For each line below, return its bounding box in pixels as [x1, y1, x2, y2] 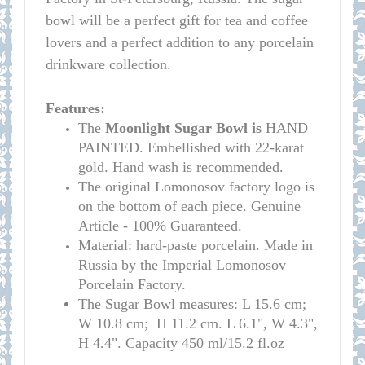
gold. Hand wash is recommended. [78, 159, 284, 175]
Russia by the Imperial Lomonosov [78, 257, 286, 273]
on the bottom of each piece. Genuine [78, 198, 301, 214]
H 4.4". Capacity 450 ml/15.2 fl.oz [78, 335, 284, 351]
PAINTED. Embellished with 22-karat [78, 139, 304, 156]
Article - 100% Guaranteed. [78, 218, 242, 234]
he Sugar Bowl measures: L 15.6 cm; [87, 296, 306, 312]
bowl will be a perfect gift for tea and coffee [46, 12, 308, 29]
